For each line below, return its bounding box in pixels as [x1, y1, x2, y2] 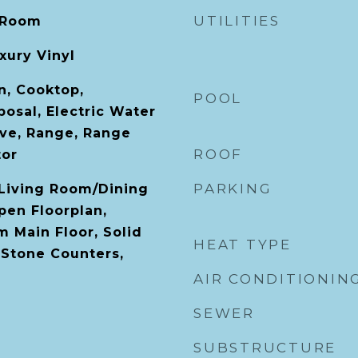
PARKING [193, 181, 272, 197]
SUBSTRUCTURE [193, 340, 336, 356]
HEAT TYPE [193, 237, 292, 253]
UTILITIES [193, 13, 280, 29]
